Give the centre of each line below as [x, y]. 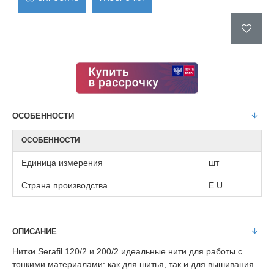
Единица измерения [62, 162]
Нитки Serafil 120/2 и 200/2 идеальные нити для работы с [127, 251]
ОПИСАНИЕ [35, 231]
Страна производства [65, 185]
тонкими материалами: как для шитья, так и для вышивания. [134, 264]
